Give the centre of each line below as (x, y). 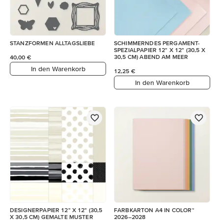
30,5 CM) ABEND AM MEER (151, 57)
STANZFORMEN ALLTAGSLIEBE (53, 43)
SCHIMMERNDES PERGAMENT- (157, 43)
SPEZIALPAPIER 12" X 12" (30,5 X (160, 50)
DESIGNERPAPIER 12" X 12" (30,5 (56, 210)
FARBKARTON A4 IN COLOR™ (154, 210)
